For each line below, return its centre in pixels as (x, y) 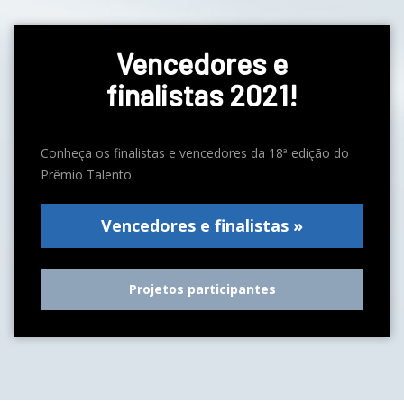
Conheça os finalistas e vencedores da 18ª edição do (195, 152)
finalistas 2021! (202, 94)
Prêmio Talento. (87, 174)
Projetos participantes (202, 289)
